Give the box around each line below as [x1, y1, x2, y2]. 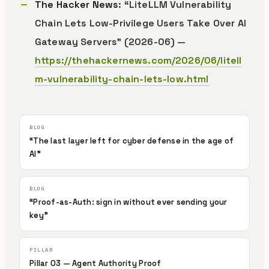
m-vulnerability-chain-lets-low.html [35, 73, 209, 85]
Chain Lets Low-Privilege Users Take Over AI [35, 17, 246, 29]
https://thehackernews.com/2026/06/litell [35, 54, 242, 67]
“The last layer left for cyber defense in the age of [29, 136, 234, 146]
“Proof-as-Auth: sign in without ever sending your [29, 197, 228, 207]
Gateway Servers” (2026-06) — [35, 35, 186, 48]
